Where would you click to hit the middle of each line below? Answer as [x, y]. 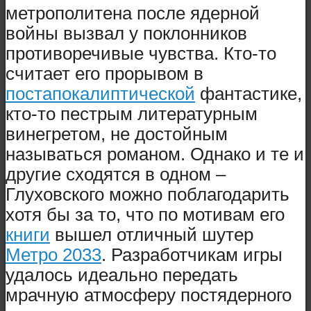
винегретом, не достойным [117, 134]
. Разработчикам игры [192, 255]
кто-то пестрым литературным [132, 114]
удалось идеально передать [122, 275]
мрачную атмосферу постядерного [149, 295]
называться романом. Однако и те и [155, 154]
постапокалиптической [100, 94]
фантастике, [249, 94]
